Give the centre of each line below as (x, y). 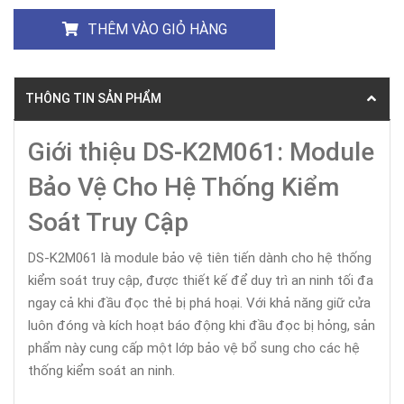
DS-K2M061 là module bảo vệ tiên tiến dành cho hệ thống (200, 258)
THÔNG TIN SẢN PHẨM (93, 98)
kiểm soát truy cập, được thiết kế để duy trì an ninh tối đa (201, 280)
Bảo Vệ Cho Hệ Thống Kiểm (184, 187)
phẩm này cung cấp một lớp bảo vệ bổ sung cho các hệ (194, 348)
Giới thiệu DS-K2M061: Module (201, 152)
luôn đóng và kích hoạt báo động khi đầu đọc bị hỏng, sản (202, 326)
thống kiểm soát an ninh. (101, 371)
